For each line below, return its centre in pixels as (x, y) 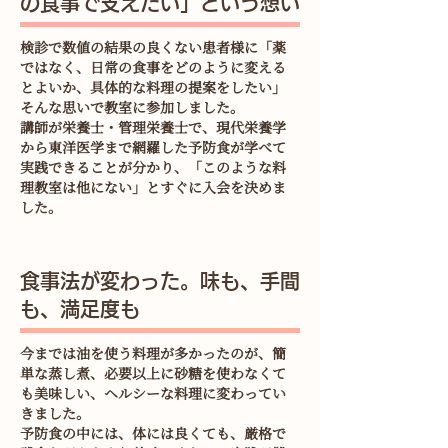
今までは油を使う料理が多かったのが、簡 (153, 353)
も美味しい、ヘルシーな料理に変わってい (153, 393)
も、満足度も (80, 309)
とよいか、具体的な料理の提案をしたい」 (153, 87)
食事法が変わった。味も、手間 (160, 281)
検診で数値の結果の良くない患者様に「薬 (153, 47)
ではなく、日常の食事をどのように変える (153, 67)
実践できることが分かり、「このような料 (153, 167)
